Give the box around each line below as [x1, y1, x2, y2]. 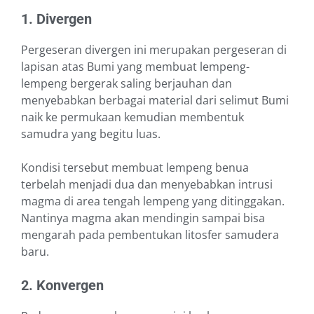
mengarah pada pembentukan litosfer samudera [21, 227, 279, 243]
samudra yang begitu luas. [21, 126, 161, 142]
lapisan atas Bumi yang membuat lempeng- [21, 59, 250, 75]
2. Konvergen [21, 277, 104, 294]
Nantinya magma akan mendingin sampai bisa [21, 210, 265, 226]
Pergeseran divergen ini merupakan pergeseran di [21, 42, 287, 58]
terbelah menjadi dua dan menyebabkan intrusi [21, 177, 273, 193]
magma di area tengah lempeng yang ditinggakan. [21, 193, 285, 210]
